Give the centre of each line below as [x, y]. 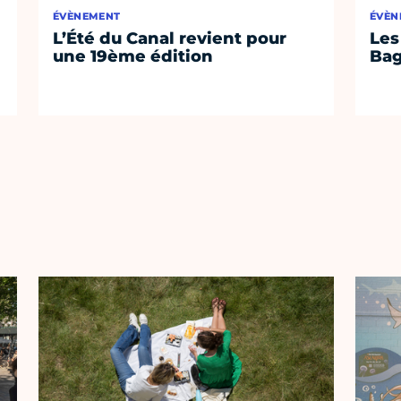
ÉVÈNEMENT [87, 17]
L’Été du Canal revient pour [170, 39]
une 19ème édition [133, 57]
